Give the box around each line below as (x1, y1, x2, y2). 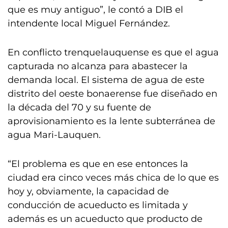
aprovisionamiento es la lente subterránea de (8, 116, 215, 127)
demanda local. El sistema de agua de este (8, 74, 205, 85)
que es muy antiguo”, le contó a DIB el (8, 4, 183, 15)
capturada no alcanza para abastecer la (8, 61, 188, 72)
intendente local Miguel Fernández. (8, 18, 170, 29)
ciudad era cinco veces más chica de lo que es (8, 172, 219, 183)
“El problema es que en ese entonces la (8, 158, 188, 169)
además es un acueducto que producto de (8, 213, 203, 224)
